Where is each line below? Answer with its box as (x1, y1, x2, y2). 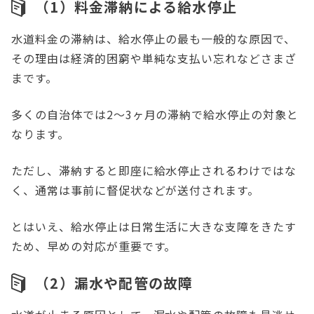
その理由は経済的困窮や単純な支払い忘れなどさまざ (11, 50, 297, 67)
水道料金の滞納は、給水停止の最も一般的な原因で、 (11, 30, 296, 48)
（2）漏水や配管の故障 (35, 273, 193, 294)
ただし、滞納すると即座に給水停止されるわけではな (11, 162, 297, 179)
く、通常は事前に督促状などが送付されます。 (11, 182, 264, 199)
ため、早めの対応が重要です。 (11, 238, 180, 255)
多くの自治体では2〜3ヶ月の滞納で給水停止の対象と (11, 106, 299, 123)
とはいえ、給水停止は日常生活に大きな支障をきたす (11, 218, 297, 235)
